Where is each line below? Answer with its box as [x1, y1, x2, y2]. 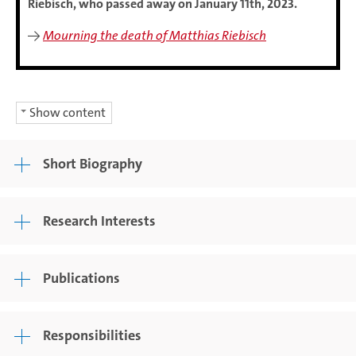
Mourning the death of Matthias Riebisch [43, 27, 266, 44]
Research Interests [43, 211, 156, 230]
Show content [29, 104, 106, 121]
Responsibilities [43, 326, 141, 345]
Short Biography [43, 154, 142, 173]
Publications [43, 269, 120, 288]
